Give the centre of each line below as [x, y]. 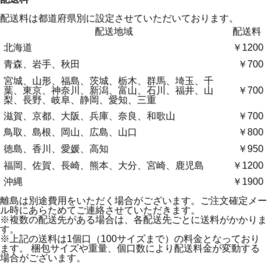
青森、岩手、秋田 [42, 64]
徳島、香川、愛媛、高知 [56, 149]
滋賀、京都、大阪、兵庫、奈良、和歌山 [89, 116]
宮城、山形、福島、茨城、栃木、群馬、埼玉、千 [108, 81]
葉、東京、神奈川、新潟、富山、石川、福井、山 [108, 91]
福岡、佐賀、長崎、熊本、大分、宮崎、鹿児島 [104, 166]
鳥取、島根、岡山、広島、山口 [70, 132]
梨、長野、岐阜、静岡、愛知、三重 [80, 100]
